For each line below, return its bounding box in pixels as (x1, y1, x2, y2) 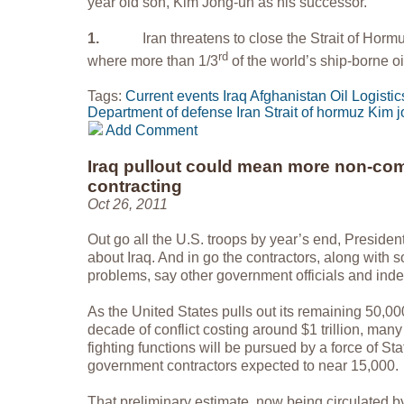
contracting (87, 177, 182, 197)
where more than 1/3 (87, 53, 218, 69)
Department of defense (87, 105, 233, 121)
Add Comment (103, 123, 197, 139)
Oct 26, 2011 (87, 197, 168, 213)
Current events (125, 88, 219, 105)
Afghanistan (250, 88, 326, 105)
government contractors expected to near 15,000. (87, 358, 399, 374)
